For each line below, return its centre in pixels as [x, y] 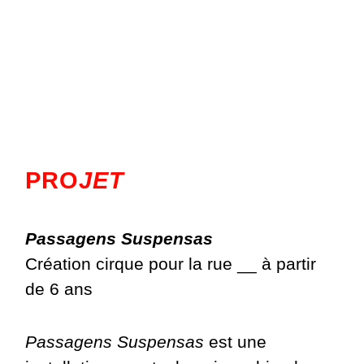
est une [236, 342]
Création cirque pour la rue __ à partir [171, 263]
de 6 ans [59, 288]
